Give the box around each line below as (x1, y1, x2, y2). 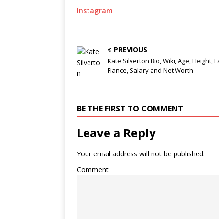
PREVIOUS (114, 45, 147, 54)
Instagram (77, 6, 113, 15)
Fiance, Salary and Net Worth (108, 66, 193, 75)
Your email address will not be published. (77, 149, 205, 158)
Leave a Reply (77, 125, 156, 141)
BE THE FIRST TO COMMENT (77, 103, 183, 114)
